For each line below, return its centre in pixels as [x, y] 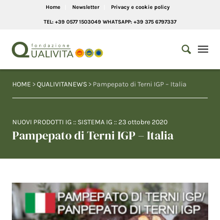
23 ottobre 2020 [143, 122]
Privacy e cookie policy [140, 7]
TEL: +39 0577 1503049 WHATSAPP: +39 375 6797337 [110, 22]
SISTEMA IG [95, 122]
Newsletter [85, 7]
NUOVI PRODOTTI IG [42, 122]
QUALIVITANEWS [62, 84]
